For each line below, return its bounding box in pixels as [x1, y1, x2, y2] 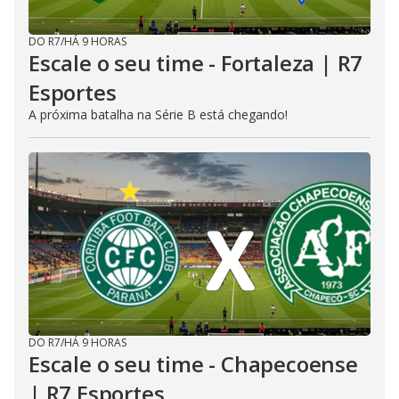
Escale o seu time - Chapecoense [28, 349, 358, 379]
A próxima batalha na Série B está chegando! [28, 106, 288, 123]
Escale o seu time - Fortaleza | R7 [28, 48, 363, 77]
